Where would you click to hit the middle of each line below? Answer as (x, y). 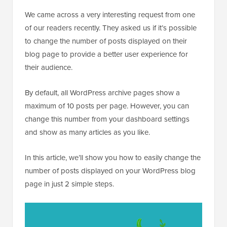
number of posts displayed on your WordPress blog (110, 171)
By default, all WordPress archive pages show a (102, 93)
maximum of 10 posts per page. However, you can (107, 106)
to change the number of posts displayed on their (106, 41)
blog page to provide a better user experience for (106, 54)
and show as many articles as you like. (87, 133)
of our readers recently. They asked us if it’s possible (111, 28)
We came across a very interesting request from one (110, 15)
